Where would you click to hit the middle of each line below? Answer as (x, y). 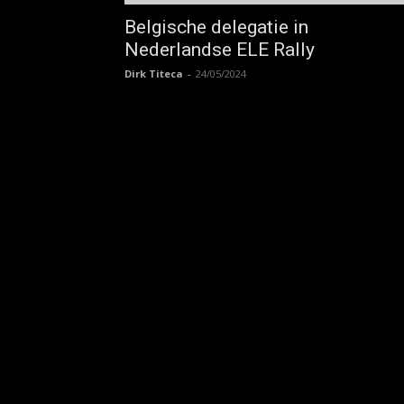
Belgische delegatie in (216, 27)
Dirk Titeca (154, 73)
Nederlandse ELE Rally (220, 50)
